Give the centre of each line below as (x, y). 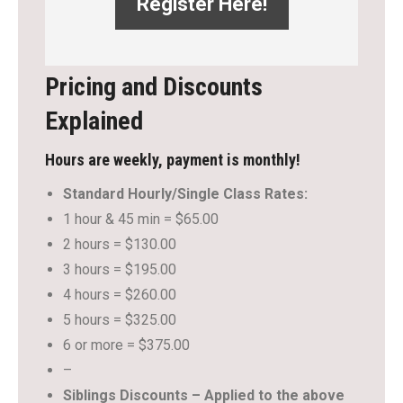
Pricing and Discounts (154, 87)
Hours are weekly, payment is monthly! (173, 160)
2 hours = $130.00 (120, 244)
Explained (94, 121)
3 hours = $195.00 (120, 269)
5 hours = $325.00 (120, 320)
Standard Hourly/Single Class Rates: (185, 194)
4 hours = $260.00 (120, 295)
